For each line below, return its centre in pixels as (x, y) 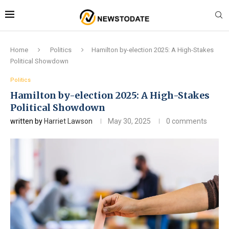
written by (27, 121)
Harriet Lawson (68, 121)
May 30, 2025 (129, 121)
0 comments (187, 121)
